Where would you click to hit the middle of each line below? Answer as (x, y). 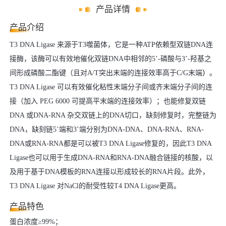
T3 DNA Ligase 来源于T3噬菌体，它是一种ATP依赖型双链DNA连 (111, 45)
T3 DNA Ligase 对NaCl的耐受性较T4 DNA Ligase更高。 (95, 186)
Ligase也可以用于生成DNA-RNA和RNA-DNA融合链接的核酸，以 (111, 158)
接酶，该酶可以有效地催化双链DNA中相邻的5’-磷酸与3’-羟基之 (110, 59)
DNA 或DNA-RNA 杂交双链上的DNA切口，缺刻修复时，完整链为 (113, 115)
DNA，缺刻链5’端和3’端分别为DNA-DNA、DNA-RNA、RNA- (107, 129)
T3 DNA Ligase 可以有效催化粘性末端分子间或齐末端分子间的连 (111, 87)
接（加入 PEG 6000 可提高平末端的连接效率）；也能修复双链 (108, 101)
